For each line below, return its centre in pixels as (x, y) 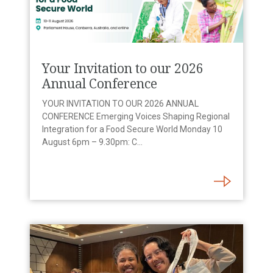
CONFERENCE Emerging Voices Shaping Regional (136, 116)
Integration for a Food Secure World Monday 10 (132, 129)
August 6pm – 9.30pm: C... (92, 142)
